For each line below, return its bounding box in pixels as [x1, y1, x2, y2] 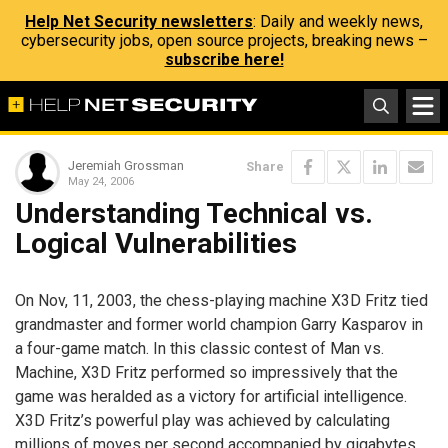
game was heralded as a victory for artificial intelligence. [15, 386, 407, 406]
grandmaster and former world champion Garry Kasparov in [15, 314, 423, 334]
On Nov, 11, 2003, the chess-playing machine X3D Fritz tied [15, 290, 428, 310]
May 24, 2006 [68, 174, 134, 188]
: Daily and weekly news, [253, 12, 423, 31]
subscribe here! [164, 50, 284, 69]
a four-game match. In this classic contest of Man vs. [15, 338, 384, 358]
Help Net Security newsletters [25, 12, 253, 31]
